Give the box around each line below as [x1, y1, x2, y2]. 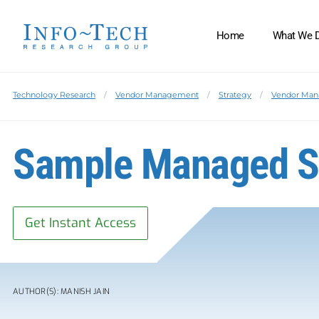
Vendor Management [115, 90, 199, 100]
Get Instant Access [24, 214, 136, 232]
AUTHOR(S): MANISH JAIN [13, 286, 110, 298]
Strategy [219, 90, 251, 100]
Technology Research [13, 90, 95, 100]
